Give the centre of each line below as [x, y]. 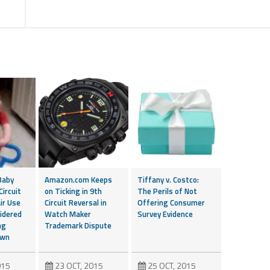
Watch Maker [68, 214]
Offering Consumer [171, 202]
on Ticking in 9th [73, 191]
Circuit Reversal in [76, 202]
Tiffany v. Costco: [168, 179]
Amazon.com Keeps [78, 179]
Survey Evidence [165, 214]
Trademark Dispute [78, 225]
